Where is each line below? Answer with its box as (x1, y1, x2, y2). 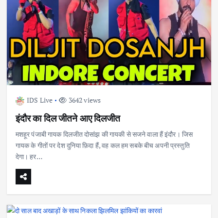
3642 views (67, 95, 101, 105)
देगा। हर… (15, 152, 42, 162)
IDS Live (27, 95, 53, 105)
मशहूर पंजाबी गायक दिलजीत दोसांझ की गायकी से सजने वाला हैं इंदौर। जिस (15, 129, 193, 139)
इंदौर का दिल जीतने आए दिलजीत (15, 112, 121, 125)
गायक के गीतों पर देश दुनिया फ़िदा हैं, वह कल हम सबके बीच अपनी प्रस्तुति (15, 141, 190, 150)
